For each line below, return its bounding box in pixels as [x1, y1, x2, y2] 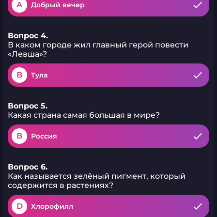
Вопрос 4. [8, 31, 48, 40]
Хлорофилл [31, 202, 73, 211]
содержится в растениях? [8, 181, 113, 190]
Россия [31, 132, 57, 140]
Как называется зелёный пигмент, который [8, 171, 186, 181]
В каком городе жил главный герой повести [8, 40, 188, 49]
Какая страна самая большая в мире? [8, 110, 160, 120]
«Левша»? [8, 49, 47, 59]
